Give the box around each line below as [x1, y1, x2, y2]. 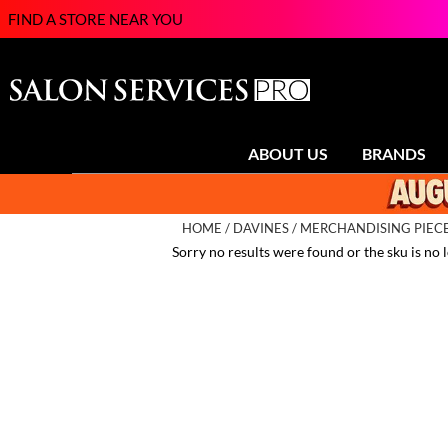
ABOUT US [248, 144, 328, 163]
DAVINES [233, 221, 289, 237]
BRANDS [362, 144, 426, 163]
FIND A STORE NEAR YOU [8, 10, 183, 28]
